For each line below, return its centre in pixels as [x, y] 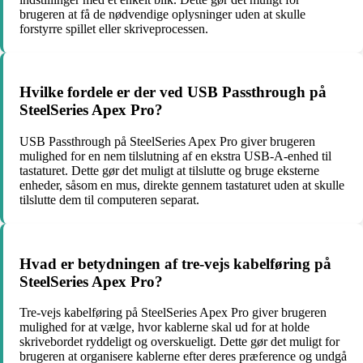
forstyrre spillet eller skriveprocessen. [114, 28]
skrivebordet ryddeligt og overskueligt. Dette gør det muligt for [179, 342]
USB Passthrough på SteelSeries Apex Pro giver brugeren [167, 141]
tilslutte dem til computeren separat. [109, 199]
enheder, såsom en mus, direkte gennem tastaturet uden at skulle [182, 185]
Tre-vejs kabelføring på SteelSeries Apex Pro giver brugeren [173, 313]
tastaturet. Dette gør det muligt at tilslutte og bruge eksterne [169, 170]
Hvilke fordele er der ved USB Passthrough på [173, 92]
